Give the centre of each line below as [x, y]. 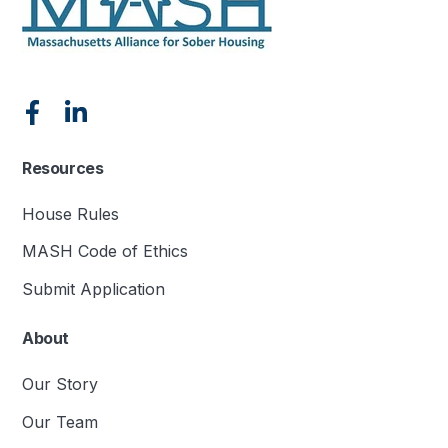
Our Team [60, 421]
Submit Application [94, 288]
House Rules [71, 213]
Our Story [60, 384]
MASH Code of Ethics [105, 251]
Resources [63, 167]
